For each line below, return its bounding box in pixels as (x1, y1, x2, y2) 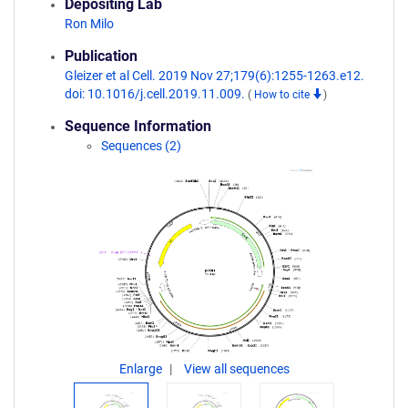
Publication (65, 47, 138, 65)
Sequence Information (65, 117, 211, 135)
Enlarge (118, 362, 165, 376)
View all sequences (183, 362, 290, 376)
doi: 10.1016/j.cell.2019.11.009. (65, 87, 248, 101)
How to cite (254, 88, 312, 101)
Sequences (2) (101, 138, 181, 153)
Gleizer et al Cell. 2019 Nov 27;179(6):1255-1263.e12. (65, 68, 364, 83)
